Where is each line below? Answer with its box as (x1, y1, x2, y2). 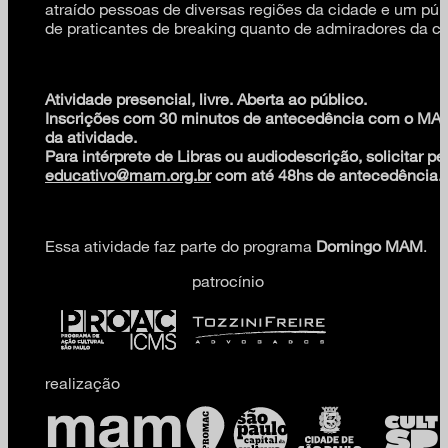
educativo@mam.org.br (45, 164, 211, 184)
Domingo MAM (316, 235, 423, 255)
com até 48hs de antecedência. (211, 164, 442, 184)
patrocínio (192, 270, 268, 290)
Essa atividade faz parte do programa (45, 235, 316, 255)
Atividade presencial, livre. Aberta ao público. (45, 88, 367, 108)
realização (45, 372, 124, 392)
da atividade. (45, 126, 137, 146)
